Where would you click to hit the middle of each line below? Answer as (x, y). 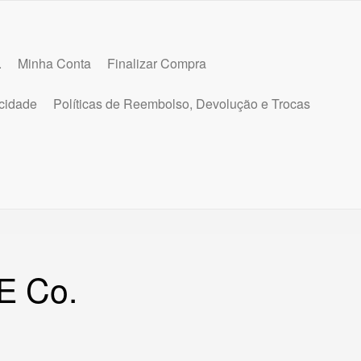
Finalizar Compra (157, 63)
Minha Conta (54, 63)
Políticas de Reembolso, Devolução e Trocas (182, 103)
